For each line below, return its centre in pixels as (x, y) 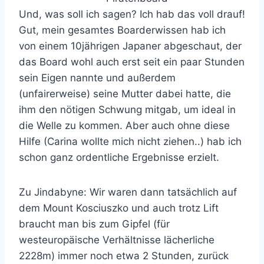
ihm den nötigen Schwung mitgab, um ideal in (127, 110)
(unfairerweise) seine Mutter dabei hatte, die (125, 94)
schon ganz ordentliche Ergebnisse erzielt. (119, 157)
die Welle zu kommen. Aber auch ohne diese (124, 126)
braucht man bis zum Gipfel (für (94, 224)
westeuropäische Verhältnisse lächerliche (117, 240)
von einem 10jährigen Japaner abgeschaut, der (130, 46)
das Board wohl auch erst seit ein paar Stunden (132, 62)
